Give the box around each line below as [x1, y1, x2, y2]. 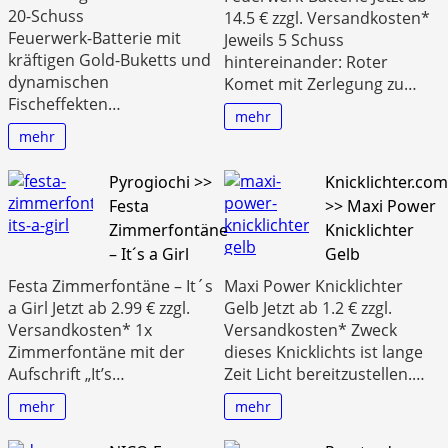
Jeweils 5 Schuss [224, 28, 344, 51]
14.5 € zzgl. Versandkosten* [224, 6, 430, 29]
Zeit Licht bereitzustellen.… [224, 362, 425, 385]
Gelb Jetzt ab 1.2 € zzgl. [224, 296, 392, 319]
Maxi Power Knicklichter [224, 274, 403, 297]
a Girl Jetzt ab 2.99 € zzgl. [8, 296, 190, 319]
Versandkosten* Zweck [224, 318, 397, 341]
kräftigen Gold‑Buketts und [8, 48, 211, 71]
